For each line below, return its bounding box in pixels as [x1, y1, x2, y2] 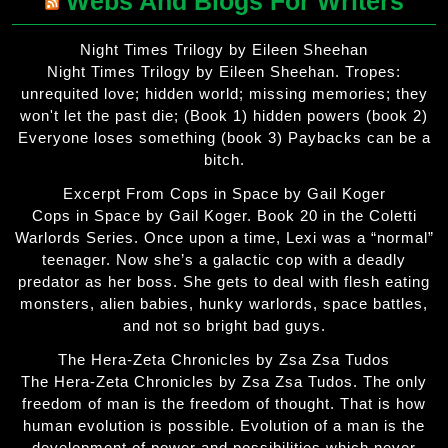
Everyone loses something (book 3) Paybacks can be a [17, 129, 431, 147]
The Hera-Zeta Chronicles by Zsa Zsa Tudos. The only [21, 373, 427, 391]
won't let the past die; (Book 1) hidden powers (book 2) [20, 107, 428, 125]
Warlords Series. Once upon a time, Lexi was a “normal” [14, 229, 434, 247]
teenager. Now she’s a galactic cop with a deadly [42, 251, 406, 269]
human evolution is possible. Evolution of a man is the [23, 417, 425, 435]
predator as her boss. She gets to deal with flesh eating [18, 273, 430, 291]
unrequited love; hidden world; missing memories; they [20, 85, 428, 103]
